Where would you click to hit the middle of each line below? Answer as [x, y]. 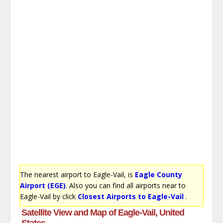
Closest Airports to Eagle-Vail [130, 196]
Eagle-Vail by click [49, 196]
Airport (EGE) [43, 185]
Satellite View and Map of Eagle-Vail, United [103, 212]
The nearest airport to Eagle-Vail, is [77, 174]
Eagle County [158, 174]
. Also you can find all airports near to [125, 185]
